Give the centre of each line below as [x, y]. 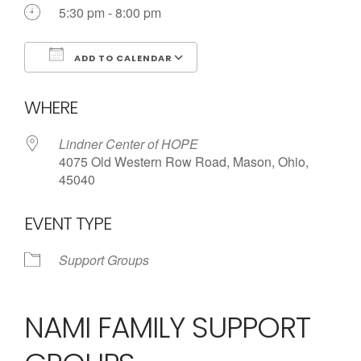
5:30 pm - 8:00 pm [110, 12]
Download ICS [94, 87]
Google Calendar [262, 87]
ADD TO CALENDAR [122, 58]
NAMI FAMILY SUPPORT [167, 328]
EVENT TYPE [68, 224]
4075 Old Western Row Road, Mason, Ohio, [184, 162]
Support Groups [104, 260]
